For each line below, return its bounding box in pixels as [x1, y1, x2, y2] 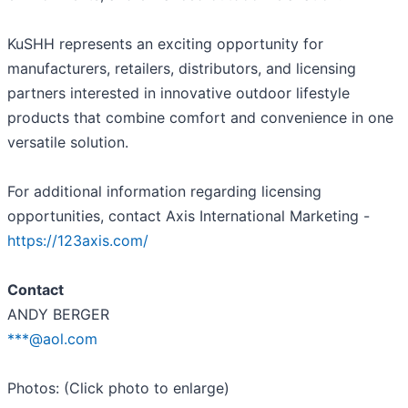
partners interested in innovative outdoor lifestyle [7, 84, 350, 103]
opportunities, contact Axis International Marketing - [7, 207, 370, 226]
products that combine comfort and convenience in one [7, 108, 393, 127]
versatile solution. [7, 133, 128, 152]
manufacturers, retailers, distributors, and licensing [7, 59, 356, 78]
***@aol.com [7, 330, 97, 349]
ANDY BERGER [7, 305, 109, 324]
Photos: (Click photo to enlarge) [7, 379, 229, 398]
